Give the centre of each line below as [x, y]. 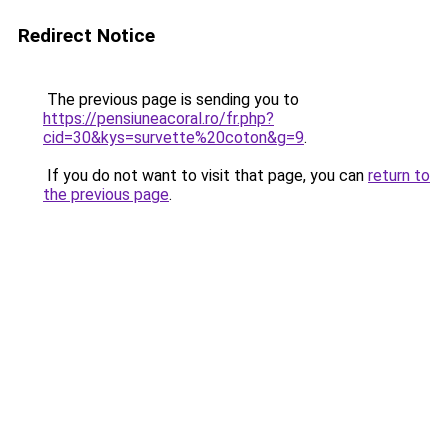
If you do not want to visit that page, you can [205, 175]
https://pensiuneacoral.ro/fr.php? [158, 118]
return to [399, 175]
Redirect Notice [86, 35]
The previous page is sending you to [171, 99]
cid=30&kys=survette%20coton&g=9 [173, 137]
